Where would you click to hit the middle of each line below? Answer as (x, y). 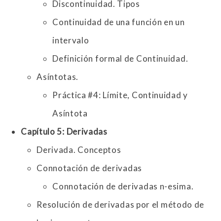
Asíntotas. (58, 77)
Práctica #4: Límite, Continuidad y (120, 95)
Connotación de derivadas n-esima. (123, 186)
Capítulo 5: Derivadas (65, 132)
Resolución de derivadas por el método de (121, 205)
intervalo (71, 40)
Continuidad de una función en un (119, 22)
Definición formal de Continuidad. (120, 59)
